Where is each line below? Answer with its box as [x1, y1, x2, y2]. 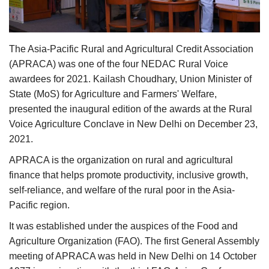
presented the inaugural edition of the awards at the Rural [9, 103, 252, 114]
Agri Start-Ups [16, 8, 76, 22]
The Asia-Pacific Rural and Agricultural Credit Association [9, 43, 253, 54]
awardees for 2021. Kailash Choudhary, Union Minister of [9, 73, 252, 84]
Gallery [16, 38, 47, 52]
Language [16, 111, 59, 125]
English [23, 134, 49, 146]
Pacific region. [9, 199, 70, 210]
